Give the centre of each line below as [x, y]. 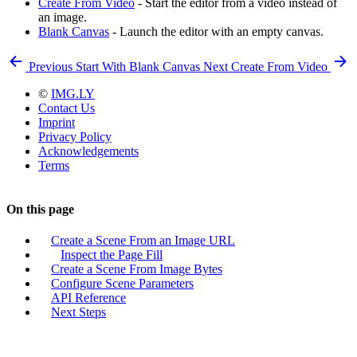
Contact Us [67, 108]
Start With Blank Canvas [139, 66]
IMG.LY [73, 93]
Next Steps [78, 312]
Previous [51, 66]
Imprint [57, 122]
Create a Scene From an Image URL [143, 241]
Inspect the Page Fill [112, 255]
